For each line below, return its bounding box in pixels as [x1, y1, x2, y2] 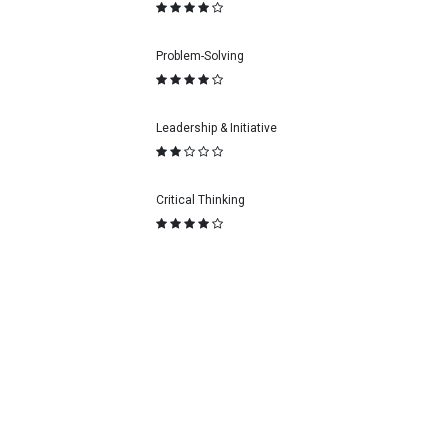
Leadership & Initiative [156, 120, 277, 135]
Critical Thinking [156, 192, 245, 207]
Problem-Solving [156, 48, 244, 63]
